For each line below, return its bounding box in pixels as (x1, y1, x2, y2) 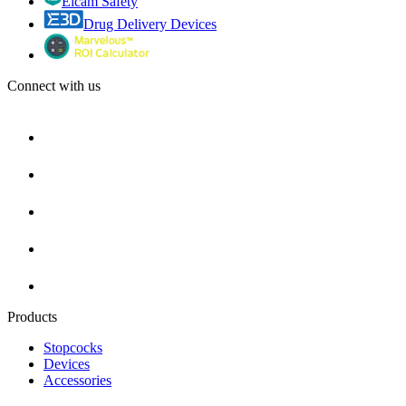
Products (7, 308, 57, 324)
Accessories (43, 372, 111, 388)
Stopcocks (43, 339, 102, 355)
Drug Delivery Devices (83, 15, 217, 32)
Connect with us (7, 77, 101, 93)
